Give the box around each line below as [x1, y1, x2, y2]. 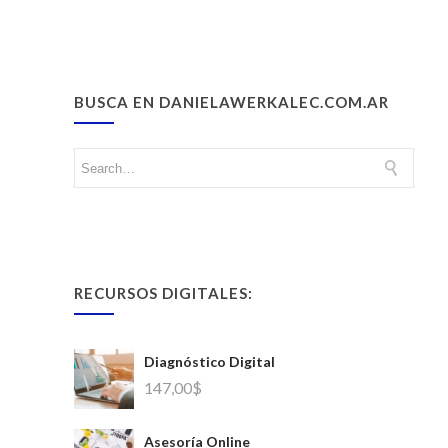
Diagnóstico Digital [144, 353, 275, 371]
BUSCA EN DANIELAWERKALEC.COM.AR [74, 93, 389, 112]
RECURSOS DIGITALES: [74, 284, 253, 303]
